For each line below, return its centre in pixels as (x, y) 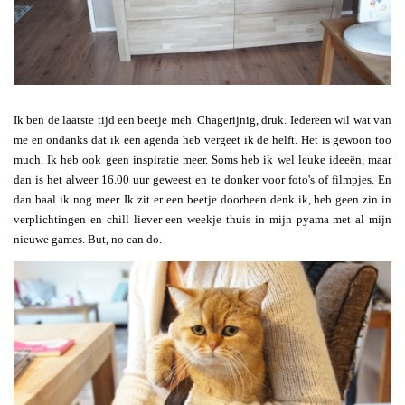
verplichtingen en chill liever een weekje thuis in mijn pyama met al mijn (202, 220)
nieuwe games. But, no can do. (88, 240)
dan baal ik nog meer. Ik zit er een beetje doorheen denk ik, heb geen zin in (202, 200)
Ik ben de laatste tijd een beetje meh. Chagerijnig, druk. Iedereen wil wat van (202, 120)
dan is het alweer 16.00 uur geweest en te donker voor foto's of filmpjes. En (202, 180)
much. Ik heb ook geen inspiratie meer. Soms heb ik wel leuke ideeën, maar (202, 160)
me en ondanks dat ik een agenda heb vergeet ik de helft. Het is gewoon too (202, 140)
